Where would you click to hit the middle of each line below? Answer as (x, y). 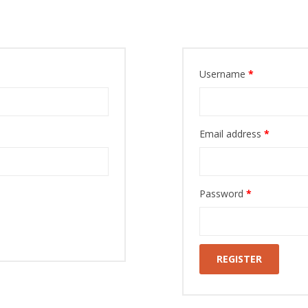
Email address (231, 134)
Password (222, 194)
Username (223, 74)
